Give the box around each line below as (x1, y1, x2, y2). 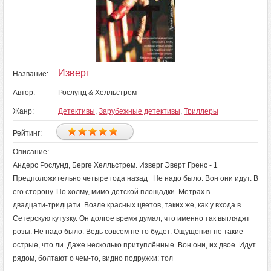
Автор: (13, 88, 35, 97)
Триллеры (184, 107, 218, 116)
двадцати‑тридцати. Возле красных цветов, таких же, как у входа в (13, 201, 241, 209)
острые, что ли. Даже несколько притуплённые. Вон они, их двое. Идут (13, 241, 256, 249)
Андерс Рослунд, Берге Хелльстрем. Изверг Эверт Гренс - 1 (13, 161, 221, 169)
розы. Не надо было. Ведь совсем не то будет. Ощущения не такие (13, 227, 243, 236)
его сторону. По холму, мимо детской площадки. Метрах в (13, 188, 210, 196)
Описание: (13, 148, 49, 156)
